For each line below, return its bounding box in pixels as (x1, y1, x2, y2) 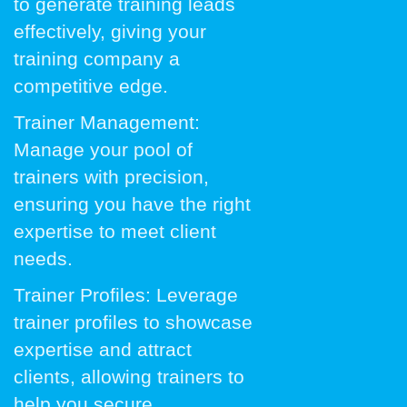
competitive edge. (14, 75, 168, 96)
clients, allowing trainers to (14, 366, 244, 387)
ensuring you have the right (14, 194, 251, 214)
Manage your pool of (14, 139, 193, 160)
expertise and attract (14, 339, 192, 360)
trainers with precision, (14, 166, 209, 187)
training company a (14, 48, 180, 69)
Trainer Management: (14, 112, 200, 133)
